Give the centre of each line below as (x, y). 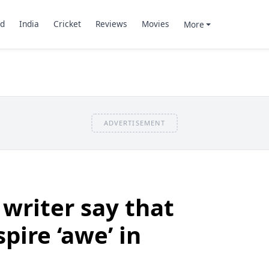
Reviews (111, 24)
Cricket (67, 24)
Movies (155, 24)
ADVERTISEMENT (134, 122)
